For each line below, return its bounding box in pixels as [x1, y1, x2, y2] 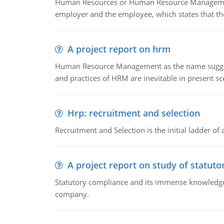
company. [54, 189, 89, 199]
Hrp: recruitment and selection [67, 107, 200, 119]
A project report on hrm [67, 43, 170, 55]
